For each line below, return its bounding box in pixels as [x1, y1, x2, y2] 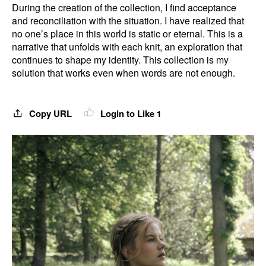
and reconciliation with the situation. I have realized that [12, 14, 244, 27]
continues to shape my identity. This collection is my [12, 53, 229, 66]
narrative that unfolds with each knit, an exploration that [12, 40, 242, 53]
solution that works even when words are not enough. [12, 66, 235, 80]
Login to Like [98, 107, 157, 120]
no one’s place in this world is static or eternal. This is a [12, 27, 243, 40]
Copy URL [27, 107, 74, 120]
